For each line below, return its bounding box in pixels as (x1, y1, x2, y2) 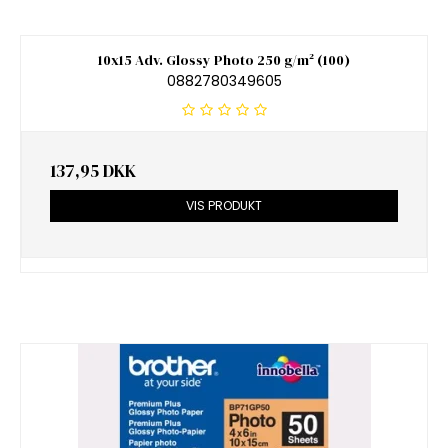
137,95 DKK (50, 158, 136, 183)
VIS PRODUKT (186, 196, 262, 214)
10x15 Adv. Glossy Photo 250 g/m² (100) (98, 50, 350, 71)
